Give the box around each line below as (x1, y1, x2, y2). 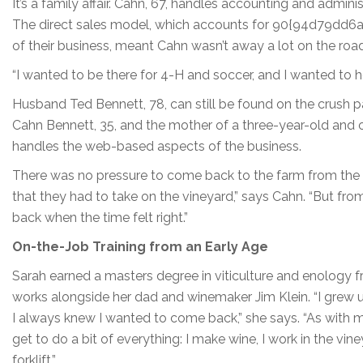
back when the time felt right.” (12, 209, 188, 225)
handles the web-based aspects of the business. (12, 138, 301, 154)
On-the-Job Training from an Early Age (12, 238, 268, 254)
